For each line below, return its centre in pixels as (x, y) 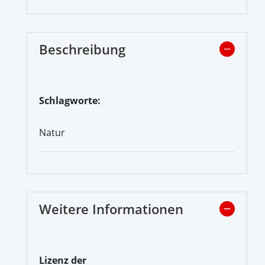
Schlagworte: (70, 100)
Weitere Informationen (111, 209)
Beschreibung (82, 49)
